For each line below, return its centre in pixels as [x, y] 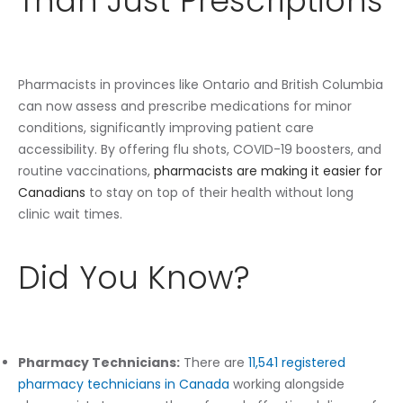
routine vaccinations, [86, 171]
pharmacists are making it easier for [268, 171]
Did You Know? [134, 277]
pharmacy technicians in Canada [124, 384]
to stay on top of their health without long [219, 193]
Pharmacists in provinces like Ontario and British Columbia [201, 85]
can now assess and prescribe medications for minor [185, 107]
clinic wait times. [70, 215]
